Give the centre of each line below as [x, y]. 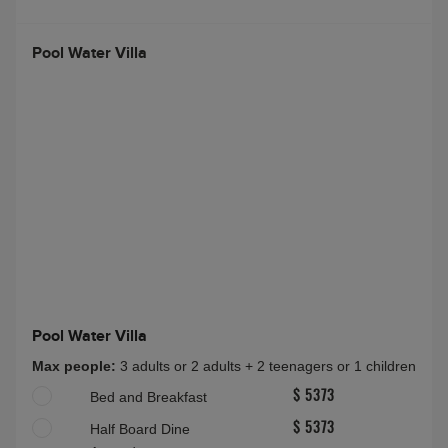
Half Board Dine [140, 429]
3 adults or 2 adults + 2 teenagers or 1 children [268, 366]
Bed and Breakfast [148, 397]
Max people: [76, 366]
